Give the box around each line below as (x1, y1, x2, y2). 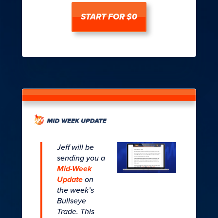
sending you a (56, 153, 105, 163)
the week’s (56, 185, 94, 196)
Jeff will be (56, 143, 94, 153)
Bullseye (56, 196, 86, 206)
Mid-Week (56, 164, 92, 174)
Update (56, 175, 83, 185)
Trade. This (56, 207, 94, 217)
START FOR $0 (80, 12, 137, 22)
